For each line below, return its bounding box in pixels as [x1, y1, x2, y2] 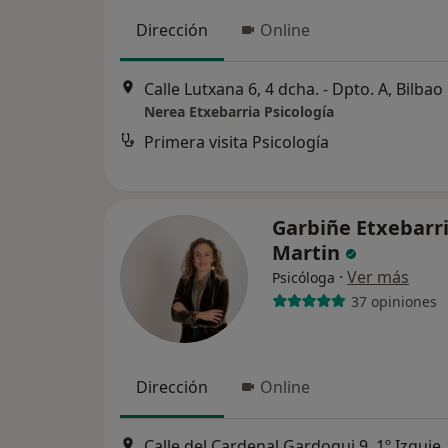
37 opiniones [350, 291, 437, 311]
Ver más [347, 266, 409, 288]
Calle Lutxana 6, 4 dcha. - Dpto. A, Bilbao [144, 78, 443, 101]
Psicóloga [272, 268, 335, 287]
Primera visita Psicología [144, 131, 329, 154]
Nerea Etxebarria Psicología [144, 102, 334, 122]
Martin [272, 239, 345, 266]
